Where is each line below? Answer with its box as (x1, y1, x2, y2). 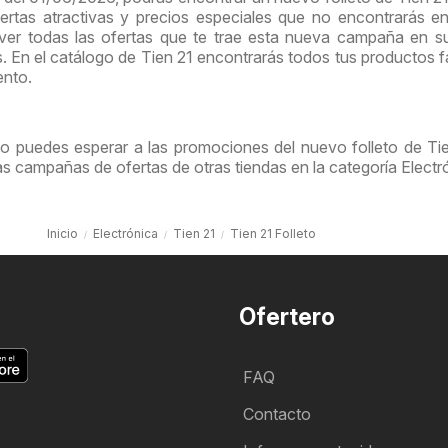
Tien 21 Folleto (230, 226, 316, 242)
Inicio (47, 226, 78, 242)
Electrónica (93, 226, 158, 242)
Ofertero (239, 303, 335, 332)
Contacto (243, 404, 311, 425)
